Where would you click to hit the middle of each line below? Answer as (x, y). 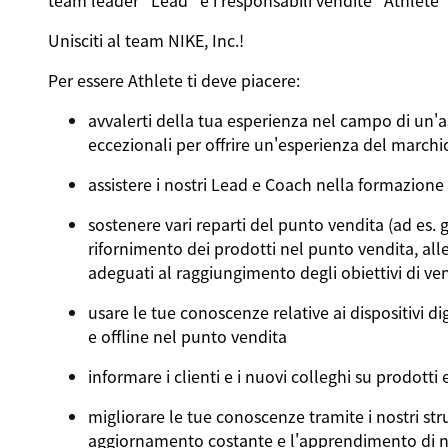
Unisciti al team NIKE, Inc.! (145, 40)
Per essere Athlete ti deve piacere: (175, 80)
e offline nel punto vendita (187, 336)
